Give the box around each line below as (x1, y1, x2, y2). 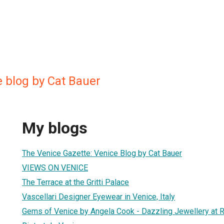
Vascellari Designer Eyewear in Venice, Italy (22, 191, 175, 201)
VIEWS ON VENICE (22, 162, 88, 172)
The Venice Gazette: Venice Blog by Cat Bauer (22, 148, 182, 158)
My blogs (22, 118, 87, 138)
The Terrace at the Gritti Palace (22, 177, 129, 187)
